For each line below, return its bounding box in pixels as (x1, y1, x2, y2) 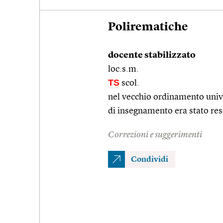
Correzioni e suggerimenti (108, 130, 202, 139)
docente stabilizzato (108, 50, 196, 60)
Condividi (131, 155, 168, 164)
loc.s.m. (108, 64, 139, 74)
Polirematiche (108, 21, 188, 33)
